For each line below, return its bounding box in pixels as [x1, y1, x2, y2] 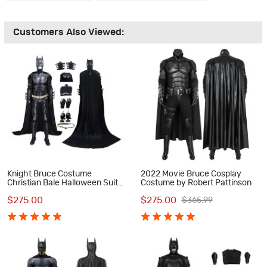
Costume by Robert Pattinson [140, 178, 252, 187]
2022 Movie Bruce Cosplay [140, 169, 241, 178]
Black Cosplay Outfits [7, 187, 87, 196]
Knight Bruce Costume [7, 169, 92, 178]
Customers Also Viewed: [13, 27, 124, 38]
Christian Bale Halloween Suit [7, 178, 118, 187]
